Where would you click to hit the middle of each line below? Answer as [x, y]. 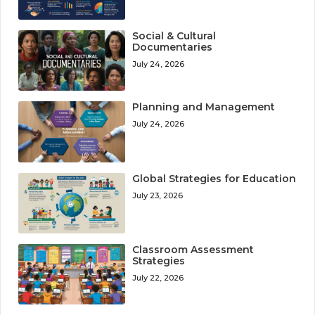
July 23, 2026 [158, 195]
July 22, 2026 [158, 277]
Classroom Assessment [193, 249]
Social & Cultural [174, 36]
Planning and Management [204, 107]
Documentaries [173, 47]
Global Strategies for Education [214, 178]
